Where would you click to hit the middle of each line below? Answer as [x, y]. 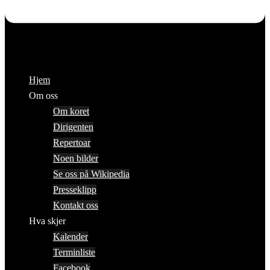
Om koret [71, 111]
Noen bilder [76, 159]
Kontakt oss [76, 206]
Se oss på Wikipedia [91, 174]
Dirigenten [73, 127]
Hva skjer [47, 221]
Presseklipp [75, 190]
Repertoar [72, 143]
